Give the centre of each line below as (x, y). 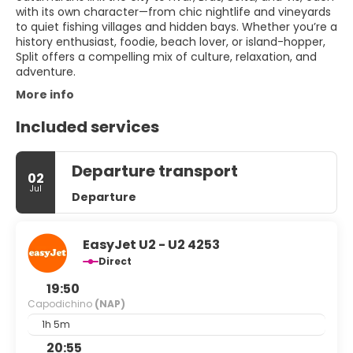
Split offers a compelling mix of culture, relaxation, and (166, 57)
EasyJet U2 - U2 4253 (151, 245)
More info (45, 95)
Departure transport (155, 171)
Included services (87, 127)
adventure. (46, 72)
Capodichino (61, 304)
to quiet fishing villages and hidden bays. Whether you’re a (176, 27)
